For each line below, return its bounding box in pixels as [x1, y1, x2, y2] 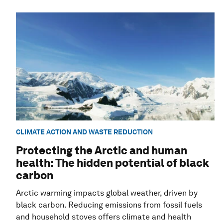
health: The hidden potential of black [16, 156, 209, 169]
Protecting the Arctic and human [16, 143, 187, 157]
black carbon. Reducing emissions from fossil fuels [16, 200, 202, 210]
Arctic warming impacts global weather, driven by [16, 188, 198, 198]
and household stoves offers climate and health [16, 212, 191, 222]
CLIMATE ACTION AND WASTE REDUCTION [16, 128, 153, 136]
